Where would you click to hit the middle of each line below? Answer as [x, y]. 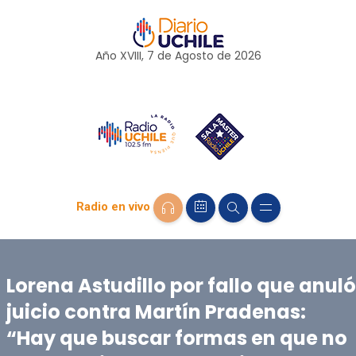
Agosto [194, 56]
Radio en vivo [113, 207]
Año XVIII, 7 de [135, 56]
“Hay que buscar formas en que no [176, 338]
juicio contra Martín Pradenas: [156, 311]
